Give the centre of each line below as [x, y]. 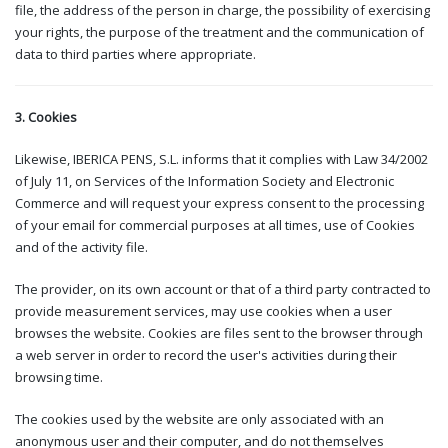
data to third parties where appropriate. [135, 53]
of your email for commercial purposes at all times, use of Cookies [215, 224]
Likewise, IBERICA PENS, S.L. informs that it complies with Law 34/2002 [221, 158]
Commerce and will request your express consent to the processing [219, 202]
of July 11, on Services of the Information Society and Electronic [204, 180]
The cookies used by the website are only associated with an [199, 418]
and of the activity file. [81, 246]
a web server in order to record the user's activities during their [206, 354]
